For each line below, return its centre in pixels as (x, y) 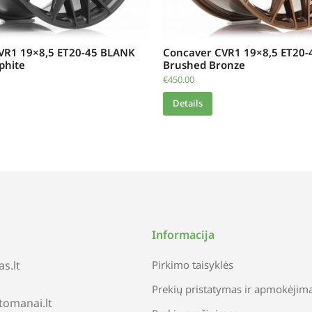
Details (188, 103)
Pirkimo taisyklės (193, 264)
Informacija (183, 234)
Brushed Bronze (204, 64)
